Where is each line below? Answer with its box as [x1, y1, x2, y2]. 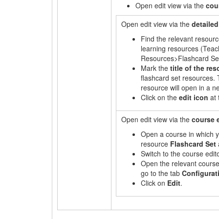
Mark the [141, 63, 171, 73]
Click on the [141, 92, 179, 102]
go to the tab [141, 168, 182, 178]
